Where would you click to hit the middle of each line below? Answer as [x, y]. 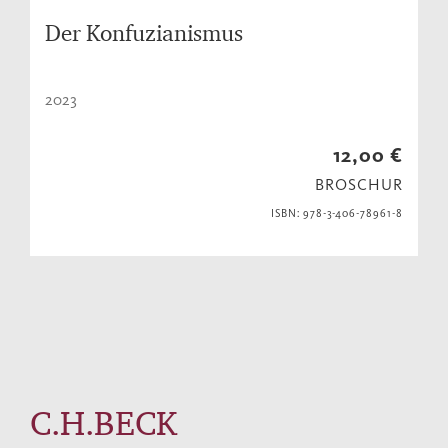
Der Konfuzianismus [144, 33]
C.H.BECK [103, 422]
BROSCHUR [359, 185]
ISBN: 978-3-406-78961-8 [336, 214]
